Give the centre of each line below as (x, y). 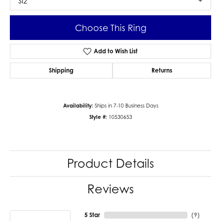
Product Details (110, 164)
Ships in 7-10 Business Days (126, 106)
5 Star (92, 215)
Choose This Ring (110, 28)
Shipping (61, 71)
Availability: (78, 106)
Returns (162, 71)
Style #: (98, 117)
